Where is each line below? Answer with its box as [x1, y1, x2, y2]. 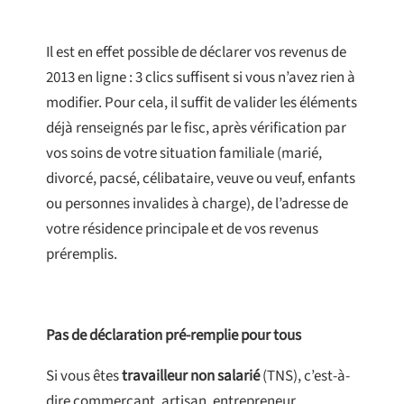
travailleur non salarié [122, 365, 260, 388]
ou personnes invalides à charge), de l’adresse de [46, 193, 348, 216]
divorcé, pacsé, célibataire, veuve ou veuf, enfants [46, 168, 355, 190]
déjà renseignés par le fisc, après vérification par [46, 117, 346, 140]
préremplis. [46, 243, 117, 266]
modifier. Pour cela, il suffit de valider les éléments [46, 92, 357, 115]
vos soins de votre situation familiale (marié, [46, 142, 322, 165]
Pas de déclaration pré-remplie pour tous [46, 325, 301, 347]
